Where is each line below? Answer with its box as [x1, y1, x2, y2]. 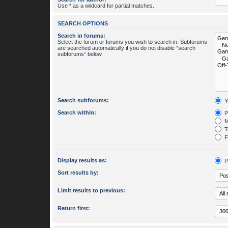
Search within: [58, 109, 96, 116]
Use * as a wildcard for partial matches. [58, 2, 154, 9]
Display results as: [58, 157, 107, 163]
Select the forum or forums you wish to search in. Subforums [58, 39, 207, 45]
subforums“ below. [58, 51, 103, 57]
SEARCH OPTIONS [58, 20, 108, 26]
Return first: [58, 205, 90, 211]
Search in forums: [58, 33, 105, 39]
